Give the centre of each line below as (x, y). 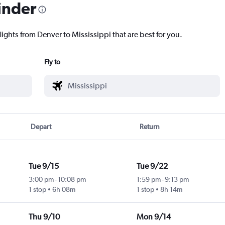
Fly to (52, 62)
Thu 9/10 (44, 217)
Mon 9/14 (153, 217)
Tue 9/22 (152, 166)
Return (149, 127)
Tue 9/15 (43, 166)
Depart (41, 127)
